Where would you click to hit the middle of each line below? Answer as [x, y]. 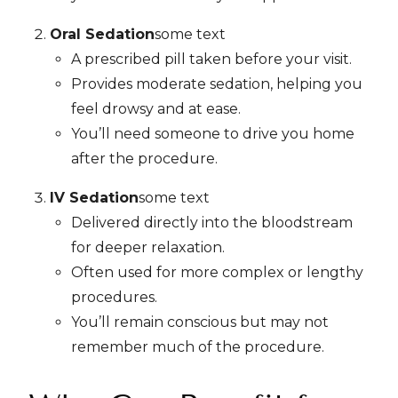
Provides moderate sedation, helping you [217, 84]
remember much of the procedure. [198, 347]
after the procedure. [144, 159]
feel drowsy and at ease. [156, 109]
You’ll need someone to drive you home [213, 134]
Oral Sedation [102, 34]
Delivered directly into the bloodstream [212, 223]
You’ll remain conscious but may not [200, 322]
